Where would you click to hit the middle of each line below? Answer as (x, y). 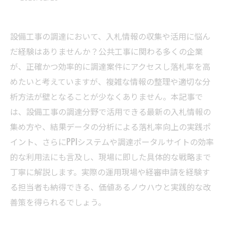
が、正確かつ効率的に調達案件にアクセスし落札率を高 (110, 66)
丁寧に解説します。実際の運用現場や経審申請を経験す (110, 172)
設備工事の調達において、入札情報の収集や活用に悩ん (110, 36)
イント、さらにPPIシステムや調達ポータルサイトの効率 (112, 142)
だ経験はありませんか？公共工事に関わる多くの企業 (106, 51)
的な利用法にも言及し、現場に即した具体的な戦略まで (110, 157)
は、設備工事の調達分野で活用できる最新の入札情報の (110, 111)
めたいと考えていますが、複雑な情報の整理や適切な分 (110, 81)
